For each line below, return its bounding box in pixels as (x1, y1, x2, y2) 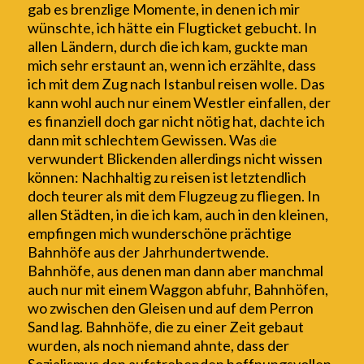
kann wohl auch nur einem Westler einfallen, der (27, 93, 331, 112)
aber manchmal (227, 262, 323, 280)
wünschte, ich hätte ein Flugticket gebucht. (27, 19, 304, 37)
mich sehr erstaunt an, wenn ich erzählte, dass (27, 56, 316, 75)
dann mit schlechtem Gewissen (27, 131, 223, 149)
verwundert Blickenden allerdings (27, 149, 244, 168)
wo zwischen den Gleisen (27, 299, 188, 318)
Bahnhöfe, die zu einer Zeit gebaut (82, 318, 304, 336)
